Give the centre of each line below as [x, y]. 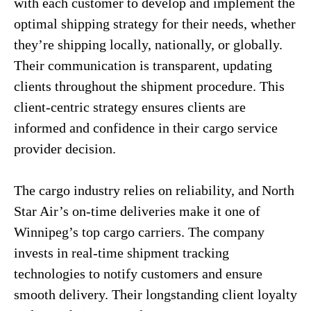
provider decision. [65, 149]
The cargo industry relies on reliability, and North [154, 190]
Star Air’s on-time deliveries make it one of [137, 211]
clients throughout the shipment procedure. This [149, 86]
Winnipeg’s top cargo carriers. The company [139, 232]
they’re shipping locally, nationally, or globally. [148, 44]
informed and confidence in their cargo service [146, 128]
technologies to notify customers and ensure [138, 274]
